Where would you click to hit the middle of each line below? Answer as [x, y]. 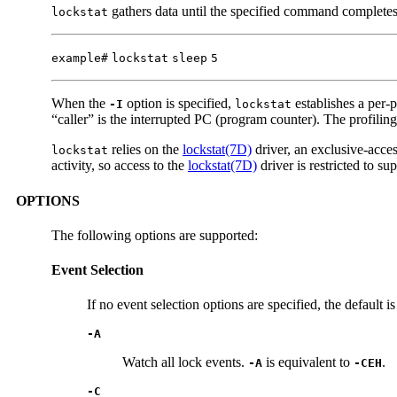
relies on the [145, 150]
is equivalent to [308, 362]
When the [80, 104]
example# [80, 58]
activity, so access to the [120, 166]
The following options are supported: [155, 235]
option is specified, [179, 104]
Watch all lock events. [185, 362]
